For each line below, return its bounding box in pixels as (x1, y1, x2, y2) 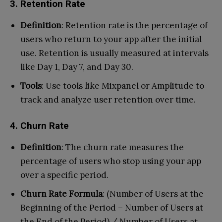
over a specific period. (20, 169, 109, 180)
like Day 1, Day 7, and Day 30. (20, 61, 133, 72)
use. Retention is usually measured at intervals (20, 47, 209, 58)
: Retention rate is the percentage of (61, 19, 208, 31)
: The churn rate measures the (61, 141, 184, 153)
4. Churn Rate (10, 119, 69, 131)
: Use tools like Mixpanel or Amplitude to (42, 80, 204, 91)
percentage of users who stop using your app (20, 155, 201, 166)
